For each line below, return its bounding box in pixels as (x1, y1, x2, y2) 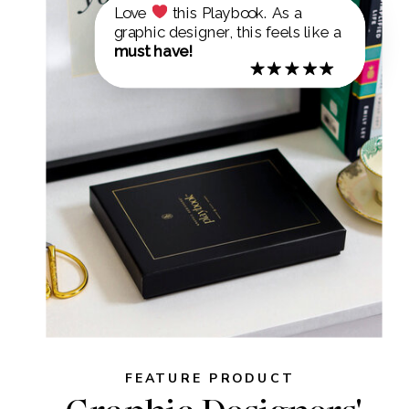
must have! (113, 41, 194, 60)
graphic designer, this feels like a (113, 22, 341, 41)
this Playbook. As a (168, 3, 301, 22)
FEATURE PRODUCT (124, 369, 295, 387)
